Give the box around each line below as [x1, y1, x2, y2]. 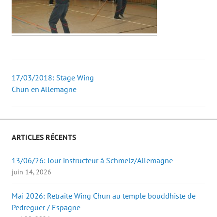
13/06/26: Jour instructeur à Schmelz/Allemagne [12, 155, 173, 166]
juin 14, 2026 [12, 168, 51, 177]
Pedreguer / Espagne [12, 202, 80, 213]
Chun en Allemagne [12, 84, 77, 94]
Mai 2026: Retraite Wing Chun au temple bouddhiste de [12, 191, 196, 201]
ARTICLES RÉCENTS [12, 132, 76, 142]
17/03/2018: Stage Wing [12, 73, 94, 83]
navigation [11, 96, 76, 116]
